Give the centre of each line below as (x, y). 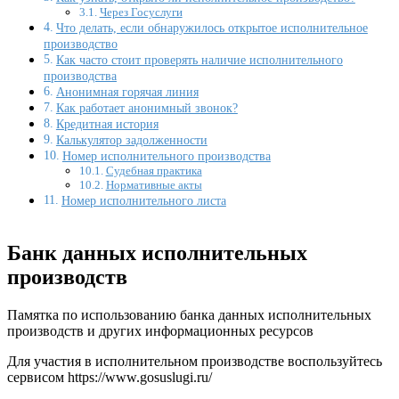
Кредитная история (107, 124)
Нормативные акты (154, 185)
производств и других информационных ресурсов (160, 331)
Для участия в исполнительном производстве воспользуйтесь (195, 361)
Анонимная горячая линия (127, 92)
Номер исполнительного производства (166, 156)
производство (81, 44)
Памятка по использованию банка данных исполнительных (189, 315)
